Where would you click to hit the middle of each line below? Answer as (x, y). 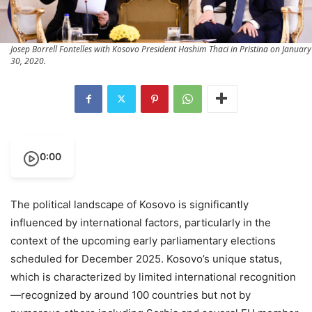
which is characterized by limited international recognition (153, 276)
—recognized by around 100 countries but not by (131, 295)
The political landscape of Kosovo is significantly (130, 204)
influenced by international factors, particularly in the (141, 222)
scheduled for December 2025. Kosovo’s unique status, (146, 258)
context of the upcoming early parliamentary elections (143, 240)
